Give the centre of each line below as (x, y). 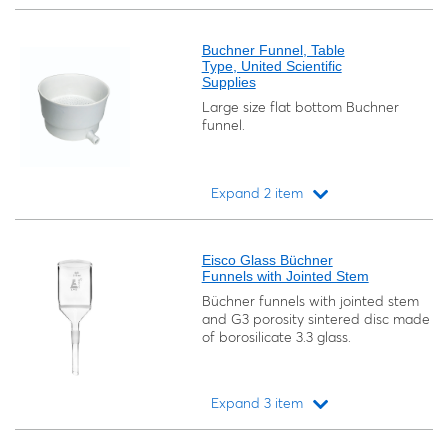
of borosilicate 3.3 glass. (276, 337)
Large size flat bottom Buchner (300, 107)
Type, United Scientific (271, 66)
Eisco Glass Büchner (267, 260)
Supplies (228, 82)
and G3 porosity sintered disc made (315, 319)
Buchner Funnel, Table (273, 50)
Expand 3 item (257, 403)
